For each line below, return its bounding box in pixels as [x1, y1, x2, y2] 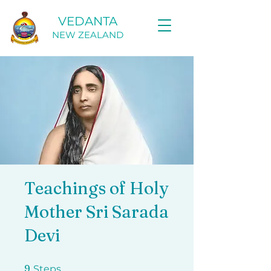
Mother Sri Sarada [24, 201, 169, 222]
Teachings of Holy [24, 177, 169, 198]
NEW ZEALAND [51, 29, 123, 41]
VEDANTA [57, 14, 117, 28]
